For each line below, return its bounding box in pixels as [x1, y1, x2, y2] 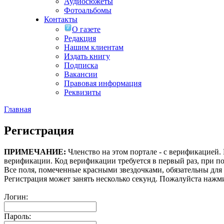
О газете [72, 25, 100, 33]
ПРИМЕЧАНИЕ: [4, 147, 66, 156]
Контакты [44, 15, 77, 23]
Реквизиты [64, 88, 101, 96]
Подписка [64, 61, 98, 69]
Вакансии [64, 70, 97, 78]
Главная [4, 105, 31, 113]
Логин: [4, 192, 28, 201]
